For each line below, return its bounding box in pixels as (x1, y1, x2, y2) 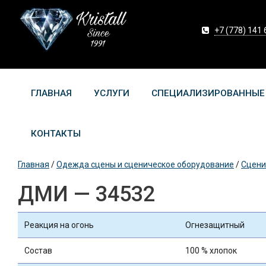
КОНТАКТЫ (31, 128, 81, 139)
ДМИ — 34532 (18, 181, 155, 207)
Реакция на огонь (24, 220, 94, 230)
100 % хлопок (185, 245, 237, 255)
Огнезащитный (185, 220, 245, 230)
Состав (24, 245, 52, 255)
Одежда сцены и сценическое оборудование (56, 159, 234, 169)
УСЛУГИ (94, 87, 129, 99)
